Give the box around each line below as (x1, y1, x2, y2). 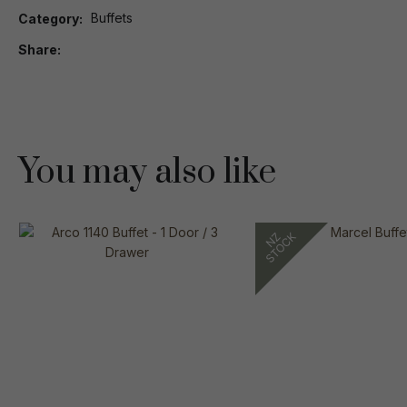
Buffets (91, 10, 133, 26)
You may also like (18, 150, 276, 194)
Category (18, 11, 79, 27)
